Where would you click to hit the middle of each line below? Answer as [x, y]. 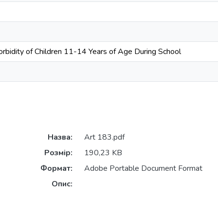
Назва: [60, 137]
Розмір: [58, 153]
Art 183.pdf [104, 137]
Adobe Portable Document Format [143, 169]
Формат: [56, 169]
